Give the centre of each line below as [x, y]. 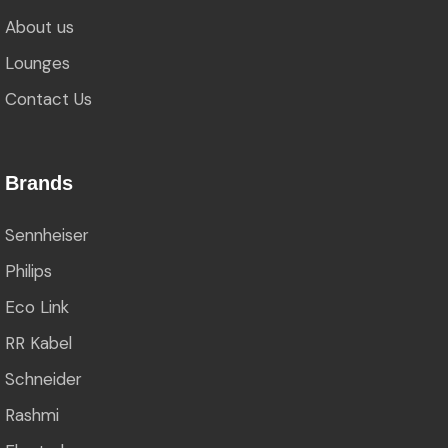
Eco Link [37, 306]
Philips [28, 270]
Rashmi [32, 414]
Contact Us [48, 98]
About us [39, 26]
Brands [39, 182]
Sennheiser [47, 234]
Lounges [37, 62]
